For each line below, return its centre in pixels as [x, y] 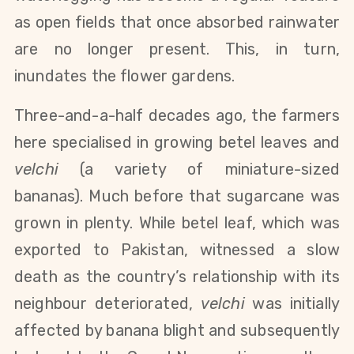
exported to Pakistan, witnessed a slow [177, 250]
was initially [292, 304]
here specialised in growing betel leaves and [177, 143]
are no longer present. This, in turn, [177, 49]
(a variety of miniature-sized [199, 169]
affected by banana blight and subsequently [177, 331]
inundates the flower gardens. [125, 76]
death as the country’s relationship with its [177, 277]
